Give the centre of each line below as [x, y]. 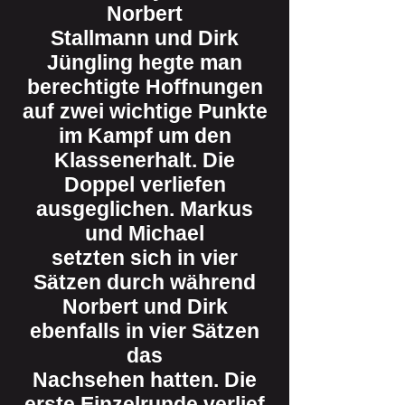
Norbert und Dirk [145, 306]
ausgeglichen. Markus [145, 209]
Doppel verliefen [145, 184]
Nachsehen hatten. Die [145, 380]
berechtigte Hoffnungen [145, 87]
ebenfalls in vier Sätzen [145, 331]
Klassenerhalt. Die [145, 160]
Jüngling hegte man [145, 62]
